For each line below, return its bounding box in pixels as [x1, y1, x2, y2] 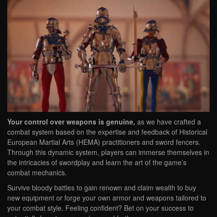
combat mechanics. [7, 167, 67, 177]
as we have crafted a [135, 116, 201, 126]
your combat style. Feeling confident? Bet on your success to [7, 202, 194, 213]
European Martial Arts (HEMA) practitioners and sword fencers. [7, 137, 201, 147]
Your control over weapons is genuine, [7, 116, 135, 126]
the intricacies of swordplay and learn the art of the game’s [7, 157, 186, 167]
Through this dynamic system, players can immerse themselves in [7, 147, 209, 157]
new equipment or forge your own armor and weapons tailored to [7, 192, 206, 202]
